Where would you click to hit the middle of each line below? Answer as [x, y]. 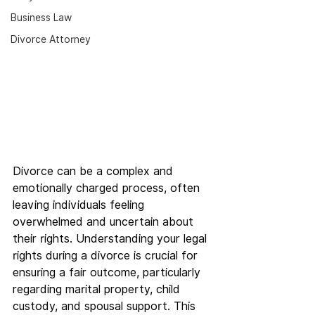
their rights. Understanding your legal [111, 239]
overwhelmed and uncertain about [105, 222]
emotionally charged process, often [108, 188]
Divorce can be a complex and [95, 171]
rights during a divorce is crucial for [107, 256]
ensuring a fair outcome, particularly [108, 272]
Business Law [41, 18]
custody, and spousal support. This [106, 306]
